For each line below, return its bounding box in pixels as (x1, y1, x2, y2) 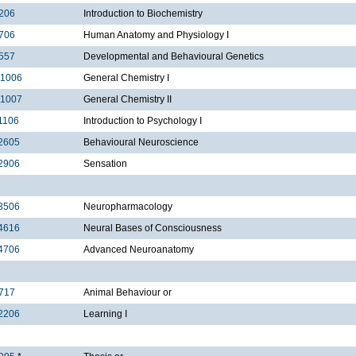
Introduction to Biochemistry (83, 8, 203, 20)
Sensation (83, 158, 127, 170)
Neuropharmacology (83, 201, 172, 213)
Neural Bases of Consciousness (83, 222, 222, 234)
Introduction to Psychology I (83, 115, 202, 127)
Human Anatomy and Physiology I (83, 29, 229, 41)
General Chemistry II (83, 94, 172, 106)
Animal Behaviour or (83, 287, 172, 299)
